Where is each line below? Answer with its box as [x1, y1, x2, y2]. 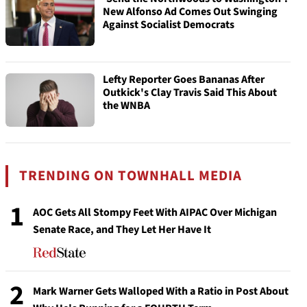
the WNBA [103, 98, 150, 113]
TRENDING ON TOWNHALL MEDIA [19, 166, 243, 186]
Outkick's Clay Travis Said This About [103, 85, 277, 100]
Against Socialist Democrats [103, 17, 234, 32]
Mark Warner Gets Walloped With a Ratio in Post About [33, 284, 288, 299]
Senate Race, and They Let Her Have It [33, 222, 211, 237]
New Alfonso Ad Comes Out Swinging [103, 4, 278, 19]
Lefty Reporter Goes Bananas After [103, 72, 265, 87]
